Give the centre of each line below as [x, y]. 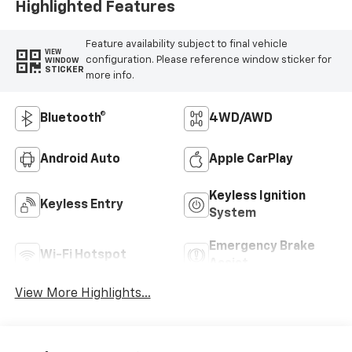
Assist [229, 264]
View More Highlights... [82, 294]
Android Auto [80, 160]
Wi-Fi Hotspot [83, 256]
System [233, 214]
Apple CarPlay [251, 160]
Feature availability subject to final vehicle [186, 45]
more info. [110, 76]
